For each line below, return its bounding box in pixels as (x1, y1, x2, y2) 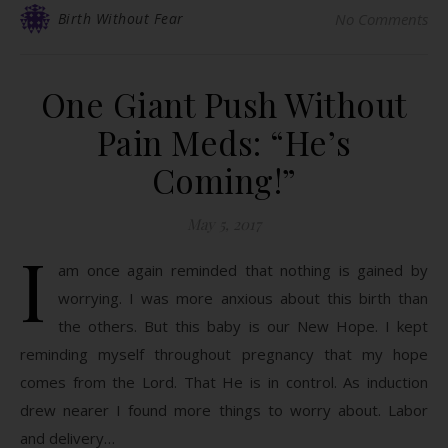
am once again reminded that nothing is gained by (58, 260, 428, 280)
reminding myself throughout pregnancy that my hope (20, 344, 428, 364)
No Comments (335, 9, 428, 29)
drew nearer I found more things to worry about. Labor (20, 400, 428, 420)
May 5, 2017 (187, 214, 261, 234)
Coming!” (151, 158, 297, 202)
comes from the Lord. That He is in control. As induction (20, 372, 428, 392)
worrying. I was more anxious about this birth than (58, 288, 428, 308)
